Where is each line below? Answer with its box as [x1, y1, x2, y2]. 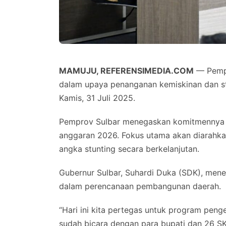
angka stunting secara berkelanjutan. [59, 144, 199, 154]
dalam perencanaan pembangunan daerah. [59, 181, 221, 192]
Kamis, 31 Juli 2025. [59, 93, 135, 103]
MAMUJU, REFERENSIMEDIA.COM [59, 66, 194, 76]
